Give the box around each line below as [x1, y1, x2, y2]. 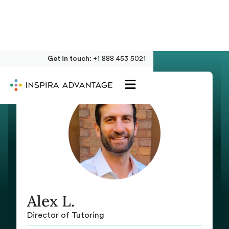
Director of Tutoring [27, 211, 104, 219]
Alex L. [27, 191, 75, 211]
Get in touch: [48, 55, 93, 62]
